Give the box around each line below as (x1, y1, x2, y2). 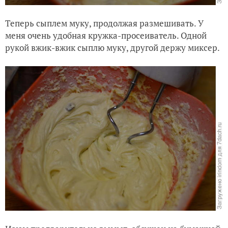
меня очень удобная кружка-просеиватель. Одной (5, 30, 207, 42)
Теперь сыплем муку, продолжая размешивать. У (5, 17, 204, 30)
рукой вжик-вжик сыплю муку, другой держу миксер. (5, 42, 221, 54)
